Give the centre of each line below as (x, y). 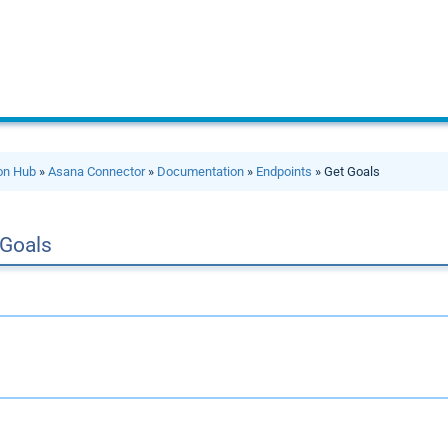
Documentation (201, 171)
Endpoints (284, 171)
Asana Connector (97, 171)
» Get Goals (346, 171)
